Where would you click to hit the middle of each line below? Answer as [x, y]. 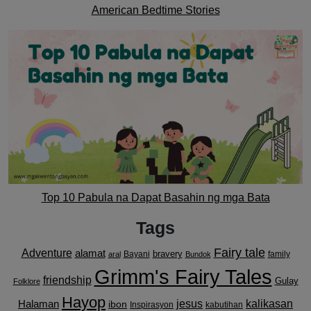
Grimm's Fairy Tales [183, 277]
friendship [67, 280]
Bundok [198, 254]
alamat [90, 253]
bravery [167, 254]
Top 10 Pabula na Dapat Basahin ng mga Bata [155, 198]
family [279, 254]
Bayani [136, 254]
